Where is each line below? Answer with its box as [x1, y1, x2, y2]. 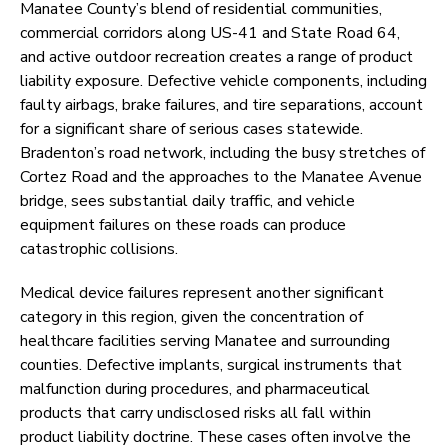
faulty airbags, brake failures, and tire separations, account [20, 94, 423, 117]
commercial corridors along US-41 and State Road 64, [20, 22, 400, 45]
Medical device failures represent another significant [20, 282, 384, 305]
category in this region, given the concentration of [20, 306, 363, 329]
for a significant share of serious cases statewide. [20, 118, 363, 141]
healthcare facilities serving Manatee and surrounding [20, 330, 390, 353]
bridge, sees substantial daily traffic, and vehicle [20, 190, 355, 213]
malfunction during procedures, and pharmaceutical [20, 378, 370, 401]
